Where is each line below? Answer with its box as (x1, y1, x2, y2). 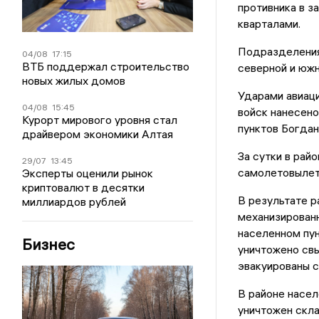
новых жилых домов (22, 73, 126, 88)
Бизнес (22, 234, 75, 255)
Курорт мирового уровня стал (22, 113, 178, 127)
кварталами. (237, 16, 300, 31)
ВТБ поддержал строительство (22, 59, 190, 74)
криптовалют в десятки (22, 180, 145, 195)
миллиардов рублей (22, 194, 127, 209)
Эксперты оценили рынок (22, 166, 154, 181)
